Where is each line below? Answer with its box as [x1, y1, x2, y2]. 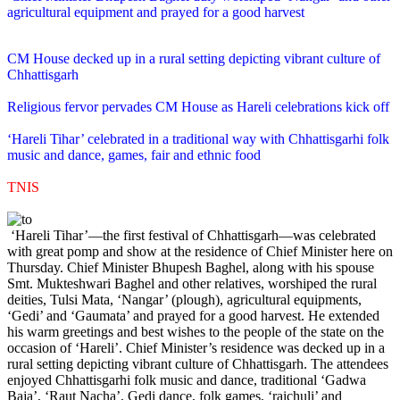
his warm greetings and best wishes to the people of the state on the [7, 323, 384, 339]
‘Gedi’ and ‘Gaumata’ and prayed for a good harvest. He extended [7, 307, 379, 323]
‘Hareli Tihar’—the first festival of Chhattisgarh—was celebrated [7, 227, 376, 243]
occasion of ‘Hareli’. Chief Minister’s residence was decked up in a [7, 339, 385, 355]
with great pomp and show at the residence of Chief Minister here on [7, 243, 393, 259]
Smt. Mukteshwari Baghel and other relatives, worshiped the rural [7, 275, 377, 291]
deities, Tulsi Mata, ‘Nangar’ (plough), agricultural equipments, [7, 291, 362, 307]
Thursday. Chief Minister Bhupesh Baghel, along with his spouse [7, 259, 374, 275]
